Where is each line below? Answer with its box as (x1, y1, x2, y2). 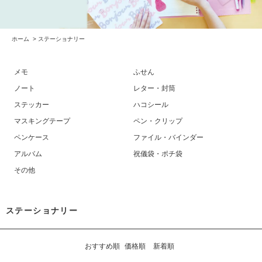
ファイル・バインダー (133, 133, 204, 142)
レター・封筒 (133, 84, 176, 92)
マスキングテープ (14, 116, 71, 125)
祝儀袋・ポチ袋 (133, 149, 183, 158)
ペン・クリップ (133, 116, 183, 125)
